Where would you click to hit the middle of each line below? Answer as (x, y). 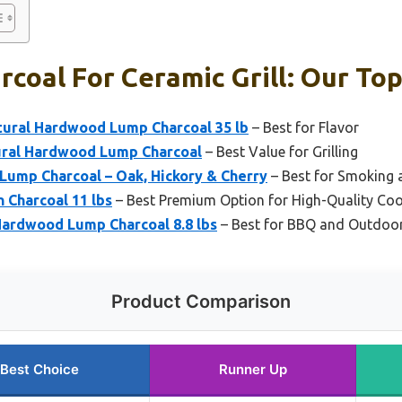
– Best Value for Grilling (280, 151)
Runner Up (253, 369)
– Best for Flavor (304, 127)
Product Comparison (201, 301)
